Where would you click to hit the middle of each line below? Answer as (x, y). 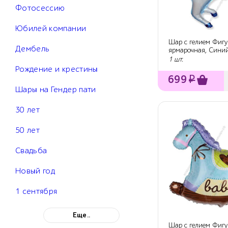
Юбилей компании (51, 29)
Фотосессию (40, 8)
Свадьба (31, 151)
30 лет (28, 110)
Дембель (33, 49)
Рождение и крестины (57, 69)
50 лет (28, 131)
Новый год (35, 171)
